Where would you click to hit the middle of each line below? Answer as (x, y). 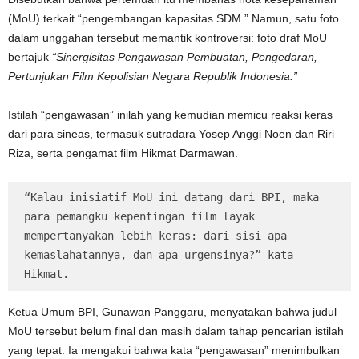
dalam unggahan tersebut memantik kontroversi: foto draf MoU (167, 38)
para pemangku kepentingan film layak (139, 217)
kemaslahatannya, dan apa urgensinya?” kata (159, 255)
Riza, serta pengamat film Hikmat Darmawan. (123, 153)
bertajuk (30, 57)
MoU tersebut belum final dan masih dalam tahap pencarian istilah (176, 331)
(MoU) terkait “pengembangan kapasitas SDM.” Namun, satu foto (173, 19)
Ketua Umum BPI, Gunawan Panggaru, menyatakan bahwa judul (172, 312)
